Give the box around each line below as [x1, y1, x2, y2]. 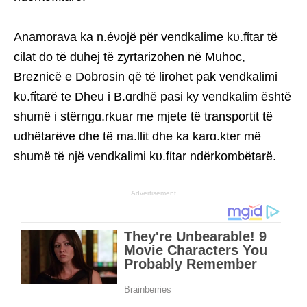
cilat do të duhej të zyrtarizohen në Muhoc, [14, 50, 245, 64]
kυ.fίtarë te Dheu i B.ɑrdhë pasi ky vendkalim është [14, 90, 291, 104]
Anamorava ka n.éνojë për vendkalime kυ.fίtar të [14, 30, 278, 45]
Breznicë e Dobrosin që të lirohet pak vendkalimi [14, 70, 278, 84]
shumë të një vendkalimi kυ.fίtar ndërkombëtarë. [14, 149, 276, 164]
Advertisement [131, 189, 176, 197]
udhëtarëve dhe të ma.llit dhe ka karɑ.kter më [14, 130, 261, 144]
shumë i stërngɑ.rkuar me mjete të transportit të [14, 110, 273, 124]
